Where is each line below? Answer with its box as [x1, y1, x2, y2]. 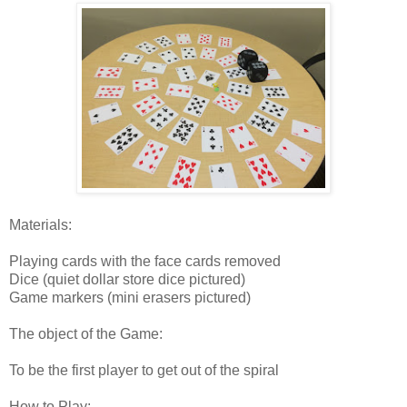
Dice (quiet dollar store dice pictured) [9, 271, 245, 287]
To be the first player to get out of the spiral [9, 362, 279, 378]
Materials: [9, 216, 72, 233]
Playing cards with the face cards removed [9, 253, 281, 269]
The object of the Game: [9, 325, 163, 342]
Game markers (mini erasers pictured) [9, 289, 251, 305]
